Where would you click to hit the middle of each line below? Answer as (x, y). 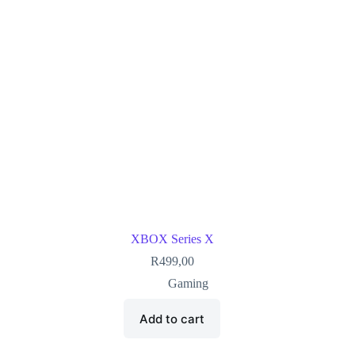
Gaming (188, 284)
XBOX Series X (172, 239)
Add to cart (172, 319)
